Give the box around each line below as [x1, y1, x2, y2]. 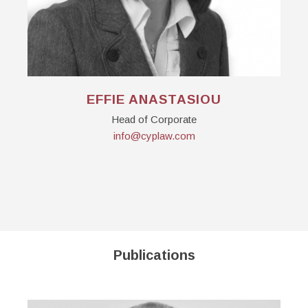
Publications [113, 247, 195, 263]
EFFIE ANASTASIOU [87, 92, 221, 107]
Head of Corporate [111, 113, 197, 125]
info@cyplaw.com [113, 130, 195, 142]
